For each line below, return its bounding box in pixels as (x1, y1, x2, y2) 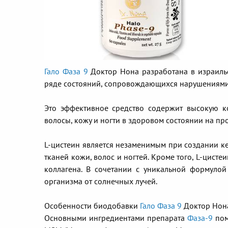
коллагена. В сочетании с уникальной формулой (44, 164, 226, 175)
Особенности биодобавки (44, 201, 138, 211)
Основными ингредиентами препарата (44, 213, 188, 223)
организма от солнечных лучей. (44, 176, 157, 187)
